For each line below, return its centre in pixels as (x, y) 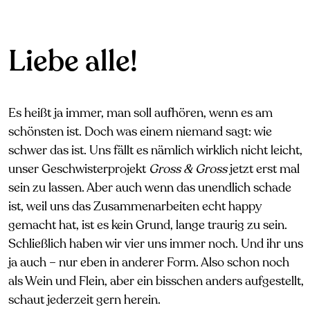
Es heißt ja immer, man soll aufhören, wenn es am (140, 113)
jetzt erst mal (265, 169)
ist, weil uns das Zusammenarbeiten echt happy (135, 206)
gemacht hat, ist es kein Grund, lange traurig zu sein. (148, 225)
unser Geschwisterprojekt (77, 169)
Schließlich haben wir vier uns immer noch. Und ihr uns (156, 244)
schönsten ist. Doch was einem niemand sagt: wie (140, 131)
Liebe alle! (73, 61)
